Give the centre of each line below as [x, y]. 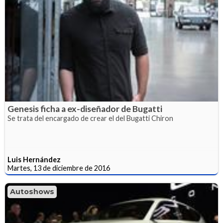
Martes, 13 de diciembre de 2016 [59, 168]
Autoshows [32, 192]
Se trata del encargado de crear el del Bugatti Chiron [90, 118]
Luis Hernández [34, 160]
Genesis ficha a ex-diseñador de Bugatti [85, 109]
